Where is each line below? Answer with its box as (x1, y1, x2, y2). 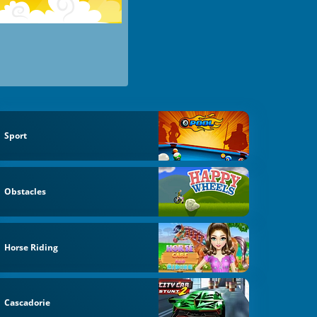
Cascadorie (4, 296, 51, 309)
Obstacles (4, 185, 47, 197)
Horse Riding (4, 241, 59, 253)
